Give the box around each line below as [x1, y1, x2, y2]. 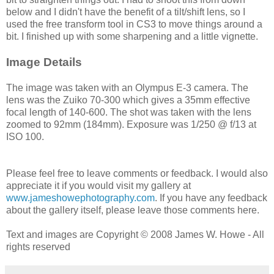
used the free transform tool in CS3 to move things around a [6, 19, 262, 30]
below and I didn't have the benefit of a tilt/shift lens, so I [6, 7, 245, 18]
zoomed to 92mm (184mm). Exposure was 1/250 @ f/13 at [6, 119, 256, 130]
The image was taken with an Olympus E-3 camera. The [6, 83, 248, 94]
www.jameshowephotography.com [6, 193, 155, 204]
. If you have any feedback [155, 193, 267, 204]
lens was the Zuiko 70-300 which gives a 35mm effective [6, 95, 250, 106]
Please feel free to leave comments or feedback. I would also [6, 168, 268, 179]
